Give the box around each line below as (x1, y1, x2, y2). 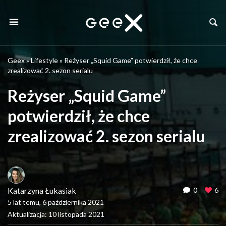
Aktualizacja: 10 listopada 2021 (8, 210, 104, 218)
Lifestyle (31, 56, 58, 65)
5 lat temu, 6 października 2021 (8, 198, 104, 206)
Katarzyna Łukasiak (8, 186, 76, 195)
